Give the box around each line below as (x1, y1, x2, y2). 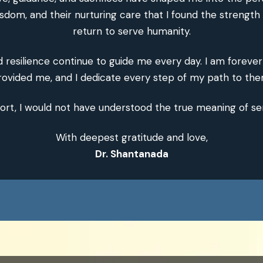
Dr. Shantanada (95, 147, 168, 160)
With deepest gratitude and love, (55, 130, 208, 144)
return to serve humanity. (72, 24, 191, 38)
